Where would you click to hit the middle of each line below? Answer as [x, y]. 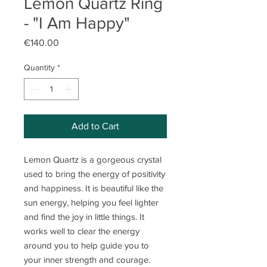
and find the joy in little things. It [84, 217]
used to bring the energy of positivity [94, 174]
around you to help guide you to [86, 246]
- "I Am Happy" [77, 23]
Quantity [39, 68]
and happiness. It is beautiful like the [94, 188]
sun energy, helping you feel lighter [91, 203]
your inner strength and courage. [88, 260]
